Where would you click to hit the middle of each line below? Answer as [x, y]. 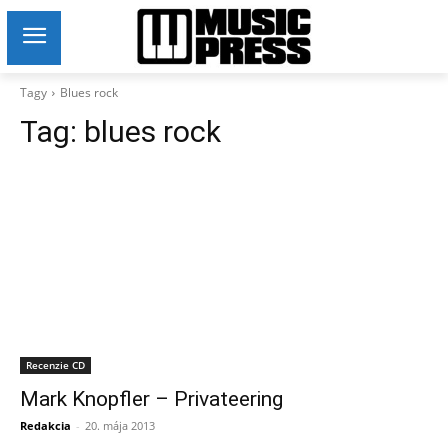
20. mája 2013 [120, 425]
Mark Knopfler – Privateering [151, 399]
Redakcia [45, 425]
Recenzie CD [55, 365]
